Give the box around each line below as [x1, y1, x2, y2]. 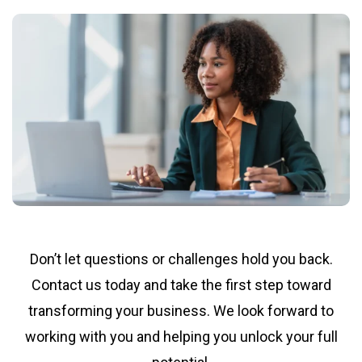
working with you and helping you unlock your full [24, 327, 338, 345]
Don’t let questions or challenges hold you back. [29, 250, 333, 267]
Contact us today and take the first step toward [31, 276, 331, 293]
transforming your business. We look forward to [28, 301, 334, 319]
